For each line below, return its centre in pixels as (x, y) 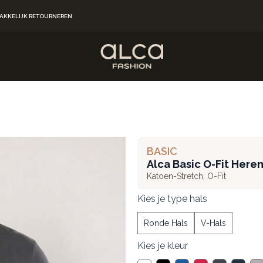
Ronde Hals (166, 223)
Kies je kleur (163, 246)
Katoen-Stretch (175, 176)
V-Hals (213, 223)
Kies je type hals (172, 199)
